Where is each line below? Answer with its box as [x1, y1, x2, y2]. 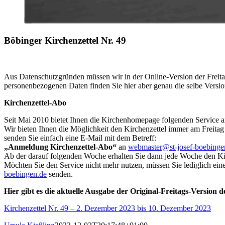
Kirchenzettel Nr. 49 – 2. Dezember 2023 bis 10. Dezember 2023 [4, 204, 211, 213]
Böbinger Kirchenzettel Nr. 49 [4, 35, 126, 46]
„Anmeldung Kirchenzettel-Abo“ [4, 143, 117, 152]
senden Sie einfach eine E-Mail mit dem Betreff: [4, 134, 156, 143]
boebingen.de [4, 170, 47, 179]
